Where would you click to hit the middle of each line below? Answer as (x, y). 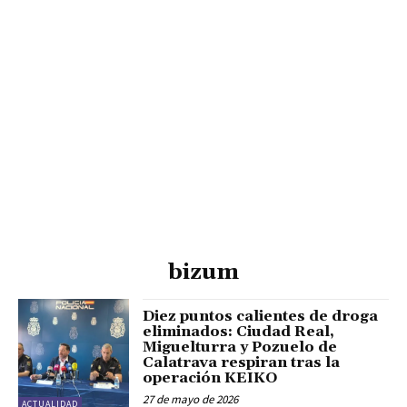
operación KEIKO (211, 378)
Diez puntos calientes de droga (261, 317)
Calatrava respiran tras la (242, 363)
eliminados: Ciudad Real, (239, 332)
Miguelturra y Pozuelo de (240, 347)
